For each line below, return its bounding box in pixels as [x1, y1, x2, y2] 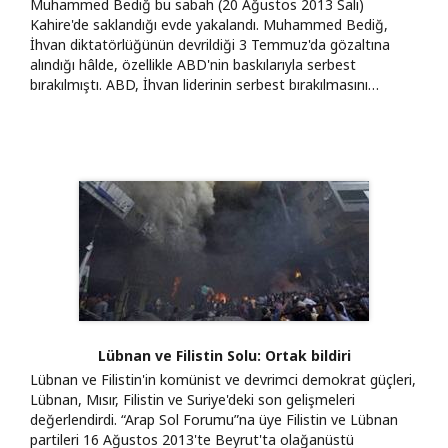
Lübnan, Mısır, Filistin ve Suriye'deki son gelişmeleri [30, 389, 355, 409]
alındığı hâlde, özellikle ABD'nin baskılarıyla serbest [30, 54, 356, 74]
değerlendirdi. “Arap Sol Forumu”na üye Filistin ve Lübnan [30, 409, 398, 429]
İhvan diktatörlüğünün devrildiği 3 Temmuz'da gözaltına [30, 34, 390, 54]
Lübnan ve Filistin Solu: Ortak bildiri [97, 345, 351, 365]
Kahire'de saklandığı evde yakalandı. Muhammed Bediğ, [30, 14, 388, 34]
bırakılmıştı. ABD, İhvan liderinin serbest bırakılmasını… [30, 74, 379, 94]
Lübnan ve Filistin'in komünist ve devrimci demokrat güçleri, [30, 369, 416, 389]
